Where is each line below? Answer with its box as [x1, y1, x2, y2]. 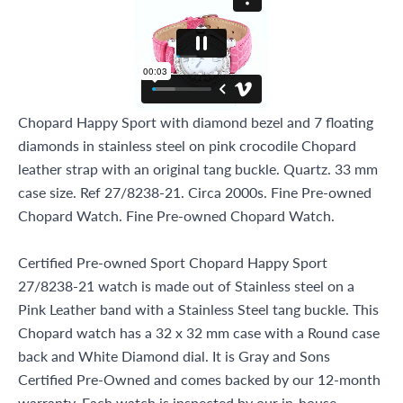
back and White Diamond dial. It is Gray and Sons [18, 345, 330, 366]
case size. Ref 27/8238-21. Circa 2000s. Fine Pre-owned [18, 182, 372, 202]
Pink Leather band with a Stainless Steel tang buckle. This [18, 299, 379, 319]
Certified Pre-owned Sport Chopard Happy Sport [18, 252, 327, 273]
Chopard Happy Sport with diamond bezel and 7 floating [18, 112, 373, 132]
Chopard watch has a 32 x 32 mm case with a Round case [18, 322, 380, 343]
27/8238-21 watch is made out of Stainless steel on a [18, 275, 354, 296]
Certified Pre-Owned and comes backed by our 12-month [18, 369, 381, 390]
